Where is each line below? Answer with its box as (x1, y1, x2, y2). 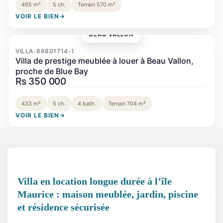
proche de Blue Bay (15, 66, 88, 76)
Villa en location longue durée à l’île (17, 175, 172, 187)
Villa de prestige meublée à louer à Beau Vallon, (15, 55, 194, 66)
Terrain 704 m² (108, 100, 146, 107)
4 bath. (78, 100, 96, 107)
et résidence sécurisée (17, 201, 110, 213)
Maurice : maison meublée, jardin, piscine (17, 188, 198, 200)
